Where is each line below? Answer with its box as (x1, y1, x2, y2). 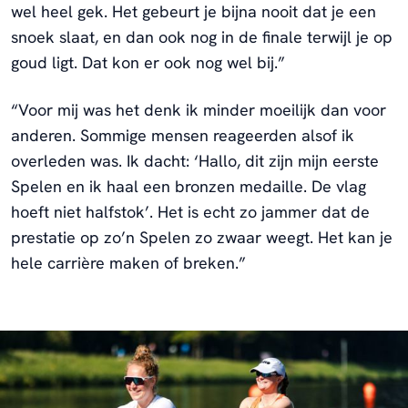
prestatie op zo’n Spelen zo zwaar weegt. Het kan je (11, 226, 393, 248)
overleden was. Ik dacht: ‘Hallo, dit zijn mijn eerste (11, 149, 379, 171)
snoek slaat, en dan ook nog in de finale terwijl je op (11, 25, 393, 47)
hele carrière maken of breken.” (11, 251, 246, 273)
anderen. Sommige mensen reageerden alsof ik (11, 124, 354, 146)
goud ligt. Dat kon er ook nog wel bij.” (11, 51, 285, 73)
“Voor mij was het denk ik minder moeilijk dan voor (11, 98, 386, 120)
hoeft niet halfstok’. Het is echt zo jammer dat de (11, 200, 370, 222)
